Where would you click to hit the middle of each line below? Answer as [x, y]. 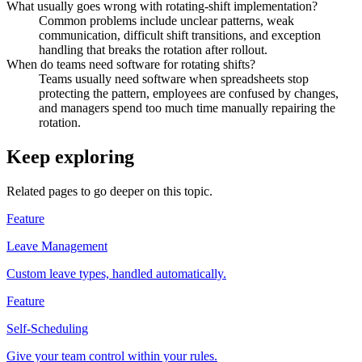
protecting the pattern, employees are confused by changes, [189, 94]
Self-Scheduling [47, 329]
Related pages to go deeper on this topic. [109, 192]
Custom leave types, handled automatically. [116, 274]
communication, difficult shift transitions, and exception [180, 36]
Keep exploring [70, 157]
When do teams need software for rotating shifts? [131, 65]
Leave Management [57, 246]
